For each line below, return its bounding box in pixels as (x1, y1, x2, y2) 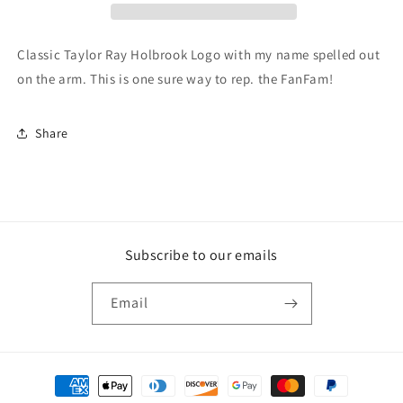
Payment (31, 369, 84, 387)
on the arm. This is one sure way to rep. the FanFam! (17, 70, 334, 88)
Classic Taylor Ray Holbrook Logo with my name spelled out (17, 46, 381, 64)
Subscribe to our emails (125, 246, 278, 265)
